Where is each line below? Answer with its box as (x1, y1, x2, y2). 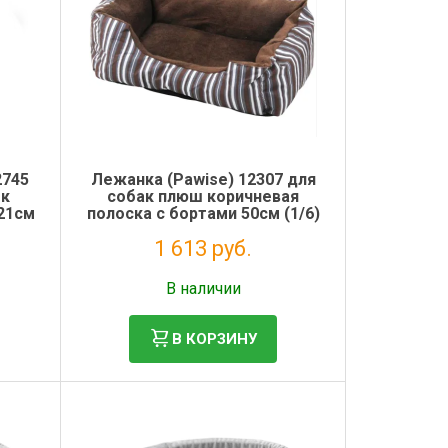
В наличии (165, 279, 241, 298)
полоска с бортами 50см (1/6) (86, 204, 320, 223)
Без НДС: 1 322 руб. (148, 265, 259, 279)
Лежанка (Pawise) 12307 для (90, 170, 316, 189)
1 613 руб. (154, 236, 253, 261)
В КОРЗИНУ (172, 329, 258, 348)
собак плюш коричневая (107, 187, 300, 206)
